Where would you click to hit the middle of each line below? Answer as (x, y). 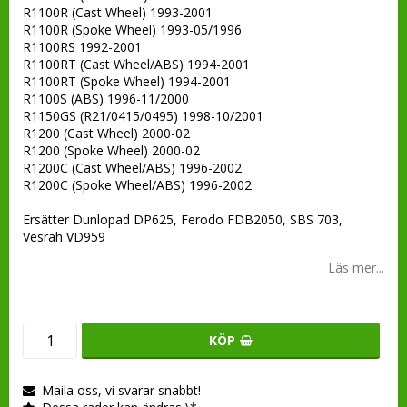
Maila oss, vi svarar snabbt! (121, 391)
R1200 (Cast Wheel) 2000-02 (106, 134)
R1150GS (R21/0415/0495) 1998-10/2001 (143, 116)
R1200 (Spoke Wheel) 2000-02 (111, 151)
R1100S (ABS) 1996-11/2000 (106, 99)
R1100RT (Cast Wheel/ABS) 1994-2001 (136, 65)
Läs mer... (356, 268)
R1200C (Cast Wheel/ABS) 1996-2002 (132, 168)
